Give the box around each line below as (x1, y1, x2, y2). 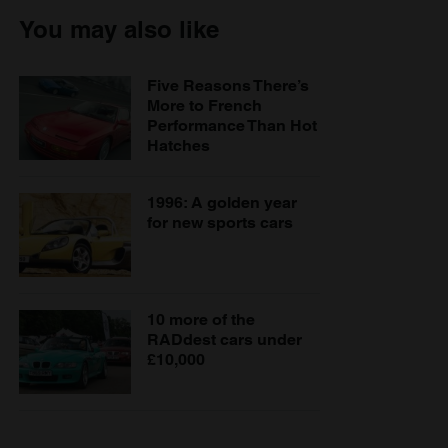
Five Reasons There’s (147, 76, 309, 95)
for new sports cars (147, 213, 293, 232)
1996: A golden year (147, 193, 297, 212)
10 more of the (147, 310, 255, 329)
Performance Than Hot (147, 116, 317, 135)
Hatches (147, 136, 210, 155)
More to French (147, 96, 262, 115)
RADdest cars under (147, 330, 302, 349)
